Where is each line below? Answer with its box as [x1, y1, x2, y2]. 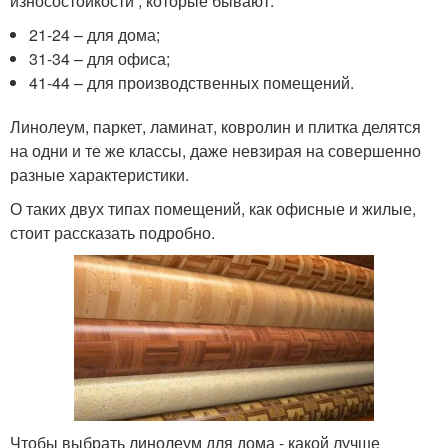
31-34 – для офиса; [29, 47, 171, 71]
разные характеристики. [10, 163, 189, 187]
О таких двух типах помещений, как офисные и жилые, [10, 197, 416, 221]
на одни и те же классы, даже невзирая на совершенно [10, 139, 421, 163]
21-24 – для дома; [29, 23, 161, 47]
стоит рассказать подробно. [10, 221, 215, 245]
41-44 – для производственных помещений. [29, 71, 355, 95]
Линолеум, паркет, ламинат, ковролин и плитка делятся [10, 115, 421, 139]
